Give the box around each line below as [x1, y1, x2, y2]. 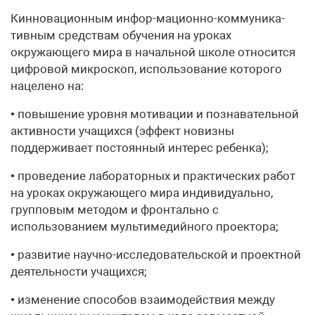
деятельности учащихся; [11, 264, 147, 278]
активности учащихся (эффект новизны [11, 124, 234, 138]
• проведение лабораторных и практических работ [11, 169, 295, 183]
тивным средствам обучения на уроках [11, 28, 231, 42]
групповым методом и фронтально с [11, 202, 219, 217]
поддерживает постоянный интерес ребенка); [11, 141, 269, 155]
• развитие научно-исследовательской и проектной [11, 247, 301, 262]
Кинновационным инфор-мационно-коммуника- [11, 11, 285, 25]
